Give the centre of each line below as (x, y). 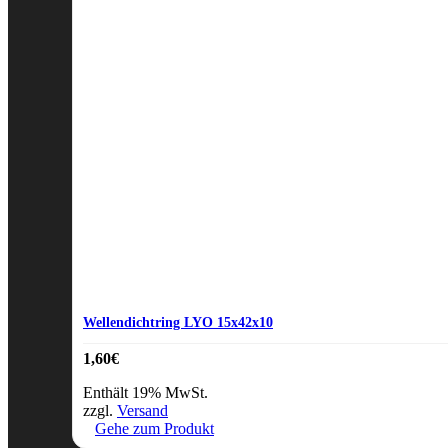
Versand (142, 410)
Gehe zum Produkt (154, 428)
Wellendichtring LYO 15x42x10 (178, 322)
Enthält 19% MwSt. (145, 392)
